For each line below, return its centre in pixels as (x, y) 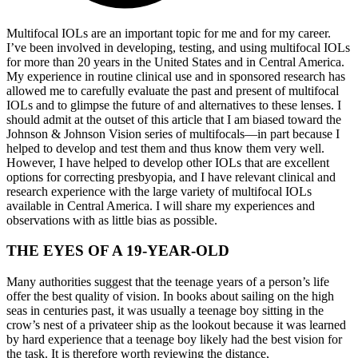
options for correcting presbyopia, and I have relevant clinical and (171, 177)
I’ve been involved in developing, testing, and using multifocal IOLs (178, 47)
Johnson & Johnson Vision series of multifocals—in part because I (173, 133)
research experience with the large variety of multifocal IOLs (159, 191)
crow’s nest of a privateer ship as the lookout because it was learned (176, 325)
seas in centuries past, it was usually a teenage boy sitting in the (165, 311)
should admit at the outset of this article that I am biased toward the (174, 119)
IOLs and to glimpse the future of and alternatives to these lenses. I (174, 105)
